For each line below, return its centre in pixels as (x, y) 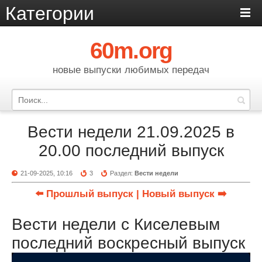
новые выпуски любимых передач (131, 70)
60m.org (131, 51)
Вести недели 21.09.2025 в (131, 132)
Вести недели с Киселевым (116, 224)
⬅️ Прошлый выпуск (84, 194)
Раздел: (123, 173)
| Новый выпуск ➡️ (182, 194)
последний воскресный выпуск (128, 243)
